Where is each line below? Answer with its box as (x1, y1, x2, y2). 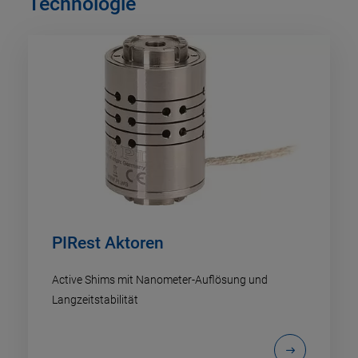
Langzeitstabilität (52, 293, 138, 307)
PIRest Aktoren (52, 233, 164, 253)
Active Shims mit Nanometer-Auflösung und (52, 273, 268, 287)
